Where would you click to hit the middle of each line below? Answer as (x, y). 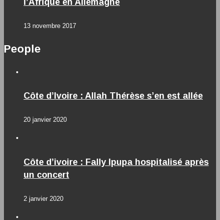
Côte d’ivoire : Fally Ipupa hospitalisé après (116, 162)
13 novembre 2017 (50, 26)
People (22, 49)
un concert (46, 175)
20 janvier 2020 (45, 120)
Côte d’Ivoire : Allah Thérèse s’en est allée (113, 96)
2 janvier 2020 (43, 199)
